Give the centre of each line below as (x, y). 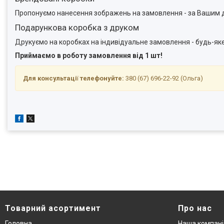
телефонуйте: (102, 78)
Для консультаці (50, 78)
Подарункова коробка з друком (77, 27)
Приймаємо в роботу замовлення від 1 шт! (89, 55)
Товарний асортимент (53, 208)
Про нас (195, 208)
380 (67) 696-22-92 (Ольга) (164, 78)
